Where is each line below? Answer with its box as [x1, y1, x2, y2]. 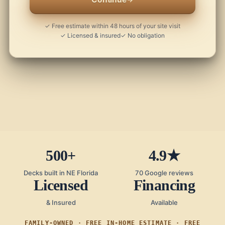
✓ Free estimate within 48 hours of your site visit [45, 22, 180, 30]
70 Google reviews [135, 169, 193, 177]
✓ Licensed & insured [60, 32, 121, 39]
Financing [133, 177, 195, 193]
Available [151, 198, 178, 206]
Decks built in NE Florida [24, 169, 98, 177]
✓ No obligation [121, 32, 165, 39]
